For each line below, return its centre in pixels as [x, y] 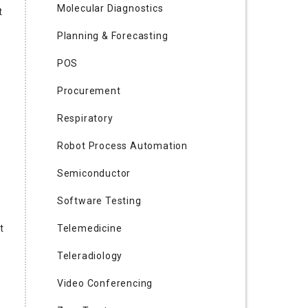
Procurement [89, 91]
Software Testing [99, 201]
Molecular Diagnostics [110, 9]
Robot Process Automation [122, 146]
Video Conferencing [105, 284]
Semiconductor [94, 174]
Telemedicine [89, 229]
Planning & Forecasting [112, 36]
